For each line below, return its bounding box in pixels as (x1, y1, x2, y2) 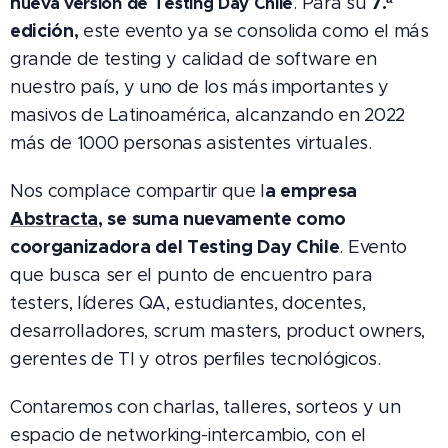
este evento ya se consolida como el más (78, 20, 429, 43)
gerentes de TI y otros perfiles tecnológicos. (10, 348, 381, 371)
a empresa (265, 179, 358, 203)
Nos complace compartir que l (10, 180, 266, 203)
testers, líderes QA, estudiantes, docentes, (10, 292, 366, 315)
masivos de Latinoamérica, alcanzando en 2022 (10, 104, 405, 127)
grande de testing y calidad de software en (10, 48, 377, 71)
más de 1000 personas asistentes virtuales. (10, 132, 372, 155)
